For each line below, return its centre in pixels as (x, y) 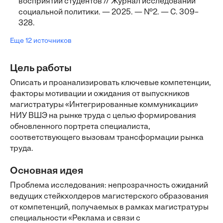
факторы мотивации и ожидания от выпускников (100, 94)
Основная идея (47, 171)
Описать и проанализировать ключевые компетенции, (111, 83)
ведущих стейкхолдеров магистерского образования (109, 197)
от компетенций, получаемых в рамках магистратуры (109, 208)
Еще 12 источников (41, 41)
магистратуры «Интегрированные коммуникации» (104, 105)
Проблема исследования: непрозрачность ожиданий (109, 186)
